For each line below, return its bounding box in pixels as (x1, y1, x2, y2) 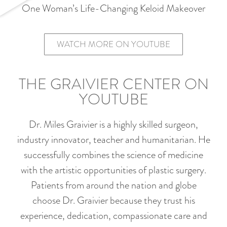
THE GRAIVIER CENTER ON (18, 73, 209, 96)
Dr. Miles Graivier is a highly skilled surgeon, (29, 117, 198, 132)
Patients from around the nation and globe (30, 178, 197, 193)
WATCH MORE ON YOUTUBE (57, 37, 170, 51)
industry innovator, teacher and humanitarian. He (17, 132, 210, 147)
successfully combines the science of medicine (24, 147, 203, 163)
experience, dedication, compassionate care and (20, 208, 207, 223)
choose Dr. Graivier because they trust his (32, 193, 195, 208)
